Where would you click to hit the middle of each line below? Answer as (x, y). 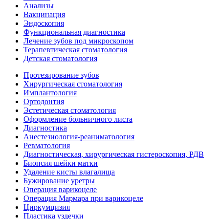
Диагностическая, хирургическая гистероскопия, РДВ (114, 154)
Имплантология (50, 93)
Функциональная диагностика (74, 32)
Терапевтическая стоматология (75, 50)
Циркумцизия (47, 207)
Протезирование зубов (61, 75)
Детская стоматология (60, 59)
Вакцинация (44, 15)
